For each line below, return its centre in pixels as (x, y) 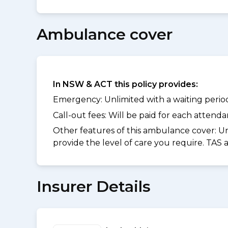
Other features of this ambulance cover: (136, 131)
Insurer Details (94, 187)
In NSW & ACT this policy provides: (125, 84)
